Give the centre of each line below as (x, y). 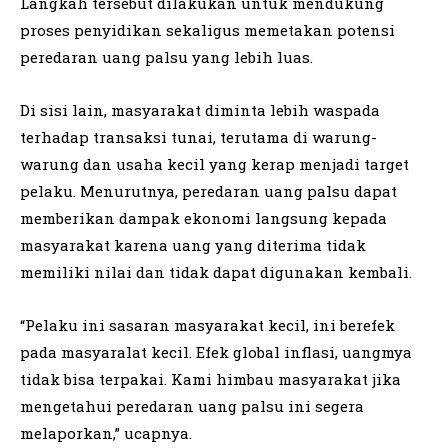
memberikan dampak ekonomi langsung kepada (203, 218)
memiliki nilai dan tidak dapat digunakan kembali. (216, 272)
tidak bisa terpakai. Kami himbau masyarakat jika (210, 379)
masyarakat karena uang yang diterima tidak (193, 245)
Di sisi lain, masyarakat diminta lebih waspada (200, 110)
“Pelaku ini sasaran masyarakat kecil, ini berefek (207, 325)
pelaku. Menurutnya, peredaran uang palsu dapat (208, 191)
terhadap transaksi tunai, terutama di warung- (198, 137)
